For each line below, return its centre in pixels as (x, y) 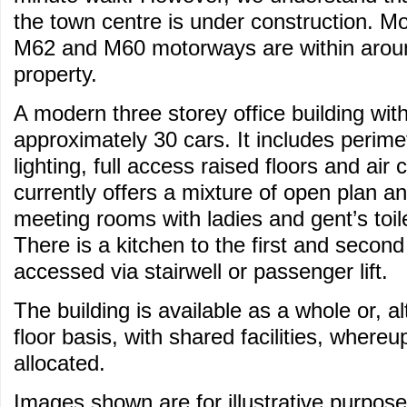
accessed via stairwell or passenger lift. (201, 272)
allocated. (60, 363)
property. (55, 74)
